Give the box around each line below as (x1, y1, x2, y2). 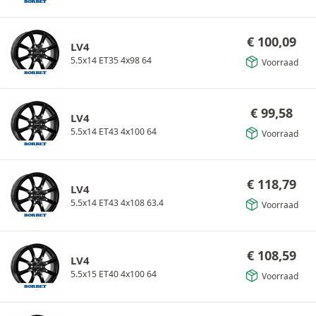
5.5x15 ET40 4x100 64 (71, 267, 157, 280)
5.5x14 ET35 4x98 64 (71, 54, 152, 66)
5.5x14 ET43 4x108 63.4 (71, 196, 164, 209)
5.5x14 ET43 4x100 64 (71, 125, 157, 138)
